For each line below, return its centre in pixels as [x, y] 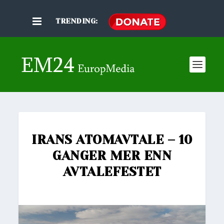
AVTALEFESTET [112, 172]
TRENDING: [77, 21]
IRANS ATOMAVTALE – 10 [112, 140]
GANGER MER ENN [112, 156]
